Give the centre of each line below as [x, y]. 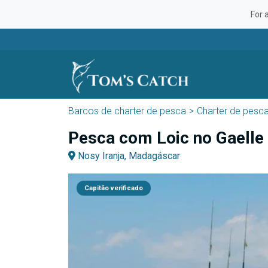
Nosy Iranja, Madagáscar [128, 156]
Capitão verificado [114, 188]
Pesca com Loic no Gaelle [166, 138]
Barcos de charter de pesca [127, 111]
